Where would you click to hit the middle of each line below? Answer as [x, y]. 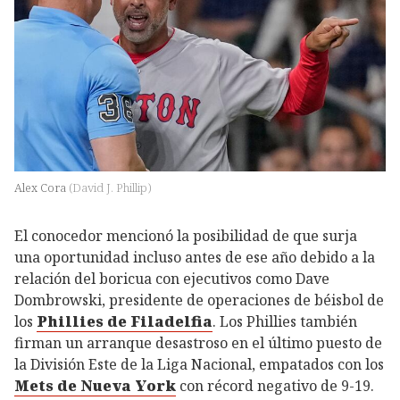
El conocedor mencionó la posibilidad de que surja [186, 235]
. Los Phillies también [285, 321]
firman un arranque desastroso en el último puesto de [198, 342]
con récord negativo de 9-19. [275, 385]
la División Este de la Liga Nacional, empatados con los [199, 364]
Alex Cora [42, 187]
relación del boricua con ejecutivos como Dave [172, 278]
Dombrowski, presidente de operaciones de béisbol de [199, 300]
